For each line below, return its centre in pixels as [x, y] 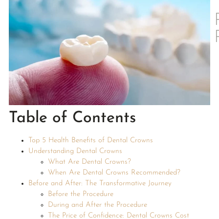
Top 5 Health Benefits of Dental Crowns [90, 140]
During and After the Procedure [97, 205]
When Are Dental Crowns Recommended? [114, 173]
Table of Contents [72, 118]
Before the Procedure [80, 194]
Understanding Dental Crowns [75, 151]
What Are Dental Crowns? [89, 162]
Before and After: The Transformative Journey [100, 183]
